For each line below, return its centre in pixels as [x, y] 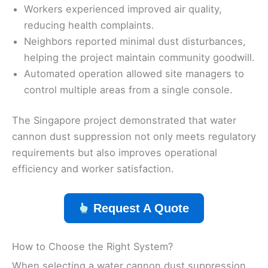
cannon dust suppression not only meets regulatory [134, 137]
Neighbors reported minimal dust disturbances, [135, 41]
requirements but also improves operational [115, 153]
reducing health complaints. [89, 25]
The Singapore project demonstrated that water [124, 121]
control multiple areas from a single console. [128, 89]
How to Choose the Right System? [92, 246]
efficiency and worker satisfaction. [93, 169]
